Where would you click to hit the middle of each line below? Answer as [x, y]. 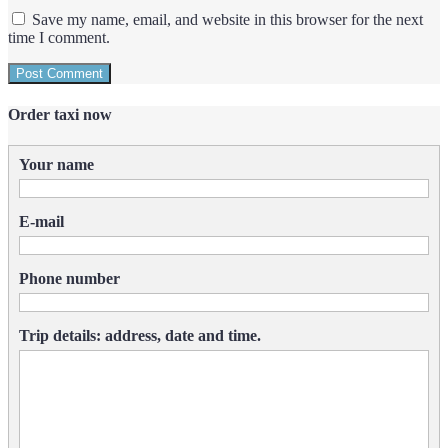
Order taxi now [60, 114]
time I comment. [59, 38]
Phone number [69, 278]
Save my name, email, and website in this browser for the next [227, 20]
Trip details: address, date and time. [140, 335]
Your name [56, 164]
